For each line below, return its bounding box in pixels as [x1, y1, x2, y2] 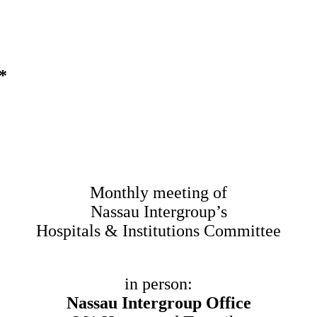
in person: [125, 274, 192, 293]
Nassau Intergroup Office [66, 293, 251, 312]
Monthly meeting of [90, 183, 227, 202]
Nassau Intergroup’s [90, 202, 227, 221]
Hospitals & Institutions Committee [36, 221, 281, 240]
